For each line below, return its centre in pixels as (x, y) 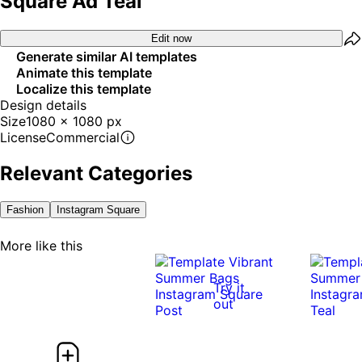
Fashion (25, 209)
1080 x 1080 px (74, 121)
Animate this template (84, 72)
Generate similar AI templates (107, 56)
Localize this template (84, 88)
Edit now (171, 39)
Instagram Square (98, 209)
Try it (229, 287)
